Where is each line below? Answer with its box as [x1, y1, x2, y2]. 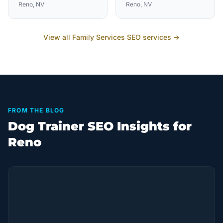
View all [43, 33, 72, 41]
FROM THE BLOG [8, 107, 65, 114]
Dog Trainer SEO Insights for [8, 119, 192, 133]
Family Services [72, 33, 125, 41]
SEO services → [125, 33, 180, 41]
